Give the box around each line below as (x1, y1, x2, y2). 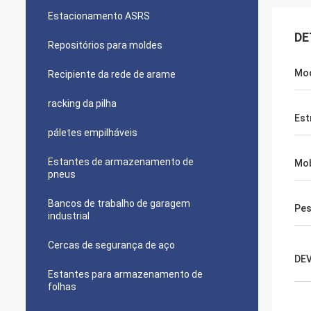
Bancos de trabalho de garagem (48, 198, 190, 209)
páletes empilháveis (48, 127, 137, 138)
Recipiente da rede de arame (48, 69, 176, 80)
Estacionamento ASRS (48, 10, 150, 22)
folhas (48, 281, 76, 292)
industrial (48, 210, 90, 221)
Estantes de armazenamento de (48, 156, 194, 167)
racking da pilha (48, 98, 117, 109)
